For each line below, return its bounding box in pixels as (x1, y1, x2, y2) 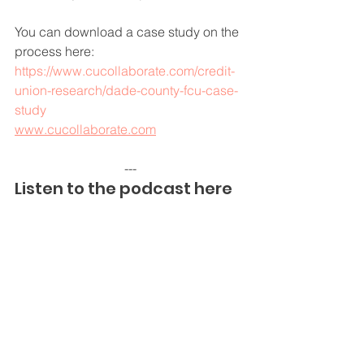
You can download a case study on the (15, 23, 242, 40)
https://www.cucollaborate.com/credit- (15, 62, 235, 79)
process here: (15, 42, 94, 59)
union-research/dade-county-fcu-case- (15, 81, 238, 98)
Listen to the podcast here (15, 176, 232, 200)
